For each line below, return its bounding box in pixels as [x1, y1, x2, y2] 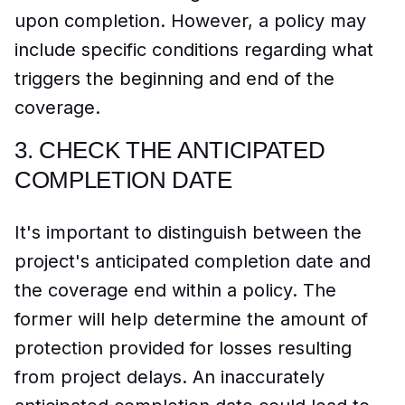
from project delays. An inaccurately [14, 366, 325, 389]
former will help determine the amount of [14, 308, 368, 331]
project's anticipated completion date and [14, 250, 371, 273]
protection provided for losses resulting [14, 337, 352, 360]
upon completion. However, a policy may [14, 10, 366, 33]
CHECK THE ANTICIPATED [39, 137, 325, 165]
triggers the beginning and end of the [14, 68, 334, 90]
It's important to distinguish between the [14, 221, 362, 244]
